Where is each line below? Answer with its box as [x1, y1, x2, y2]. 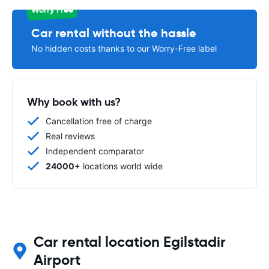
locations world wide [80, 160, 163, 171]
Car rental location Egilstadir [33, 232, 226, 251]
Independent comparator [46, 145, 144, 156]
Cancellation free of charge [46, 115, 152, 126]
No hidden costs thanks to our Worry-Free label [31, 43, 217, 53]
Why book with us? [27, 94, 121, 109]
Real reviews [46, 130, 95, 141]
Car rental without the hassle [31, 25, 196, 41]
